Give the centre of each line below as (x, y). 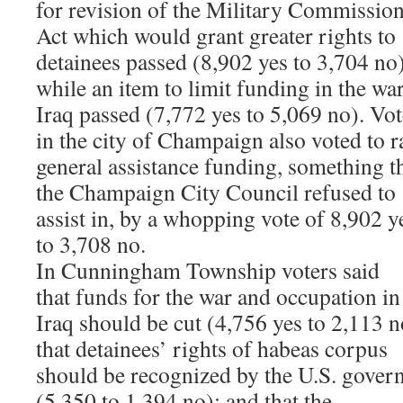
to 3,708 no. (91, 244)
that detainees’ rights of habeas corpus (212, 348)
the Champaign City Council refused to (216, 192)
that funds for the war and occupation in (218, 296)
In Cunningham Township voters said (208, 270)
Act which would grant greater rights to (216, 35)
